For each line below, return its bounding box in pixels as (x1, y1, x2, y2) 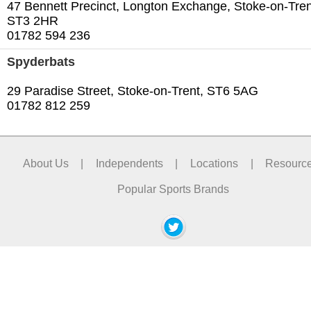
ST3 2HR (7, 14, 58, 28)
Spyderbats (7, 55, 75, 69)
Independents (95, 157, 163, 169)
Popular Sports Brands (117, 183, 230, 196)
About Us (22, 157, 69, 169)
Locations (190, 157, 239, 169)
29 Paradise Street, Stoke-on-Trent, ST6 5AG (7, 84, 258, 99)
